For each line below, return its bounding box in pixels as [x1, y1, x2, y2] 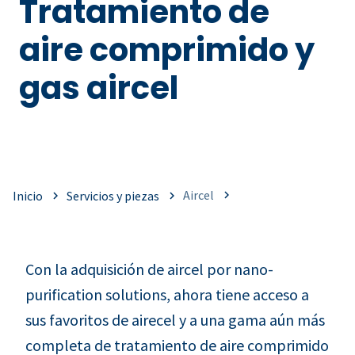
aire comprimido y [19, 28, 315, 72]
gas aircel [19, 66, 178, 110]
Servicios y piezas [67, 187, 159, 204]
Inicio [13, 187, 43, 204]
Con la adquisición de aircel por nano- [25, 258, 273, 279]
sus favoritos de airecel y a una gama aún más [25, 309, 325, 330]
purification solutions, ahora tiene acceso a [25, 284, 309, 304]
